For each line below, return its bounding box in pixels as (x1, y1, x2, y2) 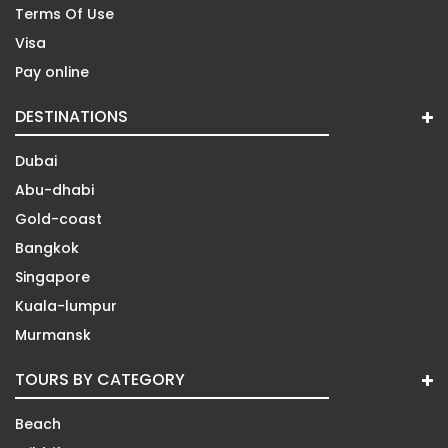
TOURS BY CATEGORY (15, 367, 185, 391)
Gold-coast (15, 208, 102, 229)
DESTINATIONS (15, 104, 128, 128)
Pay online (15, 61, 89, 82)
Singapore (15, 266, 90, 287)
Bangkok (15, 237, 79, 258)
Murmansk (15, 324, 91, 345)
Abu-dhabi (15, 179, 94, 200)
